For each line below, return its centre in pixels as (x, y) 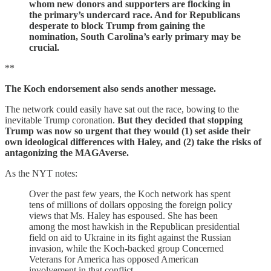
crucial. (44, 47)
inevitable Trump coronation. (61, 120)
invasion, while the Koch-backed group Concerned (126, 248)
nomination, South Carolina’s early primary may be (135, 37)
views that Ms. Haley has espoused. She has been (123, 216)
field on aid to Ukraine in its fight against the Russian (130, 237)
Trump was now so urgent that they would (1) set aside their (128, 131)
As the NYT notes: (41, 173)
